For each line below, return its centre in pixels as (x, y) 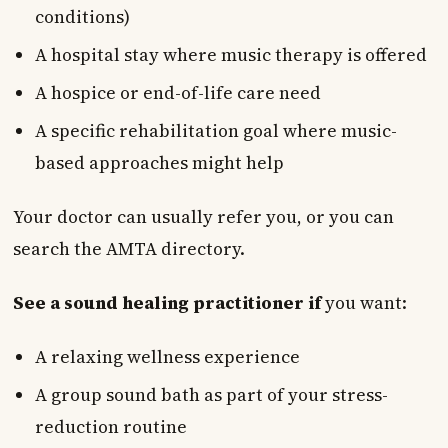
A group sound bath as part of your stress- (211, 394)
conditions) (82, 16)
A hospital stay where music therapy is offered (230, 54)
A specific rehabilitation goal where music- (215, 130)
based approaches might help (159, 162)
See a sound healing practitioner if (166, 302)
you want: (363, 302)
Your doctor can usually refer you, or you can (203, 216)
